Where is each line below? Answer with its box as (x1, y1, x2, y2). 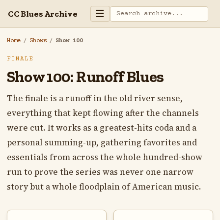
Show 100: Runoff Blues (6, 67, 164, 86)
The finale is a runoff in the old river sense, (6, 92, 183, 105)
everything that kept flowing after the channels (6, 107, 199, 119)
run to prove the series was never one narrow (6, 166, 193, 178)
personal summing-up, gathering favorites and (6, 137, 197, 149)
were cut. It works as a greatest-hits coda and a (6, 122, 196, 134)
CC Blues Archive (8, 8, 78, 19)
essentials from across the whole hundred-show (6, 151, 202, 164)
